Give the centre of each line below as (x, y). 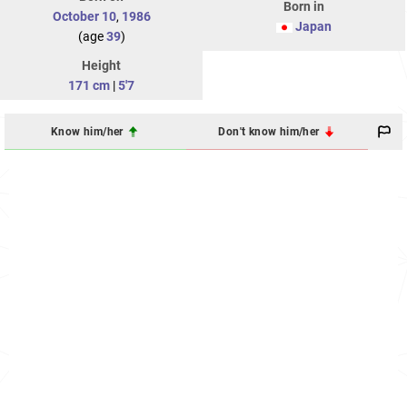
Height (101, 66)
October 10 (84, 17)
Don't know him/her (270, 131)
